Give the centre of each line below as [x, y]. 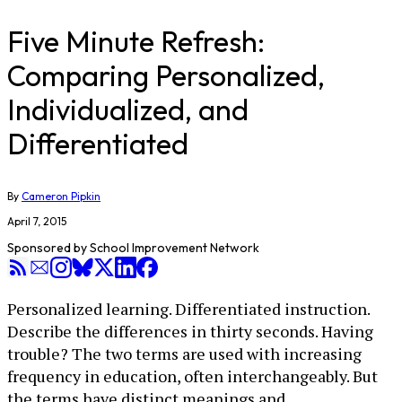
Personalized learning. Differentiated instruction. [188, 309]
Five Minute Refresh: [136, 41]
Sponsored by [48, 248]
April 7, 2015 [37, 221]
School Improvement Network [175, 248]
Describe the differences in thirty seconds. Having [190, 331]
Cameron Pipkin [61, 196]
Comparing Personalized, [166, 75]
